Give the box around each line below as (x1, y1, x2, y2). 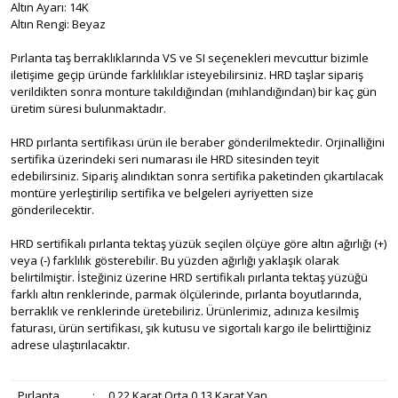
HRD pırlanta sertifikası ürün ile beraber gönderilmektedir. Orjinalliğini (11, 134, 385, 151)
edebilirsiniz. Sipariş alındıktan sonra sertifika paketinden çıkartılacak (11, 168, 384, 185)
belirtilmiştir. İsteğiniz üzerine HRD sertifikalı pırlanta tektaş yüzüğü (11, 269, 368, 286)
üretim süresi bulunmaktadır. (11, 100, 166, 117)
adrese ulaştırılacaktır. (11, 337, 130, 354)
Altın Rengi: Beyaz (11, 16, 106, 33)
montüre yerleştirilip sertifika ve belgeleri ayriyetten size (11, 185, 314, 202)
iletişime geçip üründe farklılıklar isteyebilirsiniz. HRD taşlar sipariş (11, 67, 363, 84)
